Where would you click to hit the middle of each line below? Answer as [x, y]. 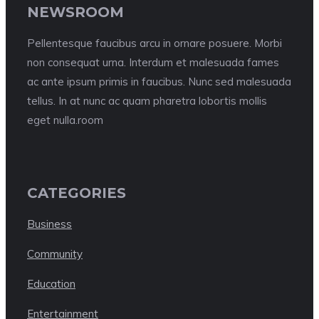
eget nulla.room [65, 120]
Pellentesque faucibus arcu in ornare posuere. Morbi [155, 43]
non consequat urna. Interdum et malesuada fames [153, 62]
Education [51, 283]
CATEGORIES [77, 193]
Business [49, 224]
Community [55, 253]
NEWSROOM [75, 12]
